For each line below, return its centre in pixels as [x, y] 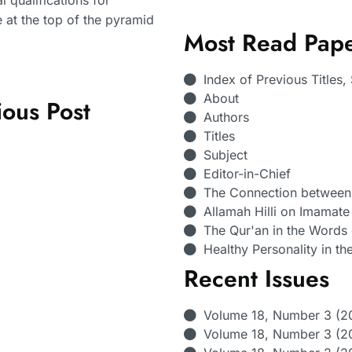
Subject [225, 155]
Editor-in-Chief [247, 174]
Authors [226, 117]
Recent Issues [257, 279]
